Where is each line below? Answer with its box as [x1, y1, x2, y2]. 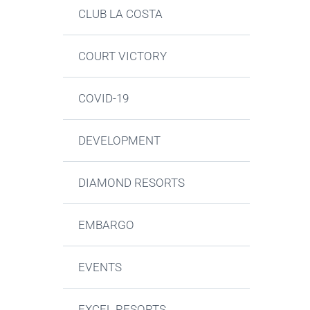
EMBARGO [78, 218, 135, 232]
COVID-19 [78, 91, 129, 105]
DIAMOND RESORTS [78, 176, 185, 190]
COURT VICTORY [78, 49, 167, 63]
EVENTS [78, 260, 122, 274]
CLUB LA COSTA [78, 7, 163, 21]
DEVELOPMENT [78, 134, 161, 147]
